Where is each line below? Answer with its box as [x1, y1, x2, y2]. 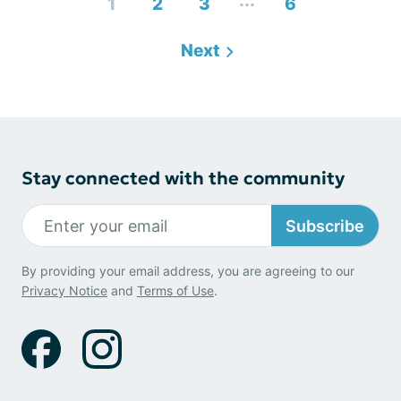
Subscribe [286, 216, 364, 235]
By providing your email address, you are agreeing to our [21, 263, 354, 278]
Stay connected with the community [21, 166, 345, 190]
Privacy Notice [21, 283, 107, 298]
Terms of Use [137, 283, 214, 298]
